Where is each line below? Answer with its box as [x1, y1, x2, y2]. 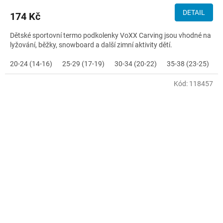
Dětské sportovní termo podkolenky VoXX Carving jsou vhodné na [10, 31, 211, 40]
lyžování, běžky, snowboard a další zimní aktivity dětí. [10, 41, 172, 49]
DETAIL [183, 8, 205, 17]
